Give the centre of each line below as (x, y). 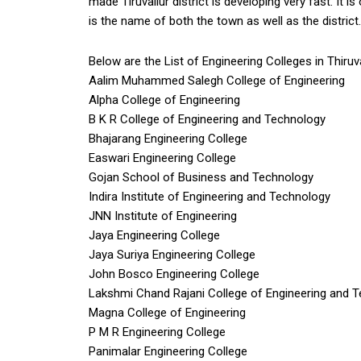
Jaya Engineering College (154, 235)
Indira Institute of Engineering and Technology (210, 197)
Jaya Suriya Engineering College (172, 255)
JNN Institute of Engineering (163, 216)
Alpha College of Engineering (164, 100)
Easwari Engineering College (162, 158)
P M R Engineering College (157, 332)
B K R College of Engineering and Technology (207, 119)
